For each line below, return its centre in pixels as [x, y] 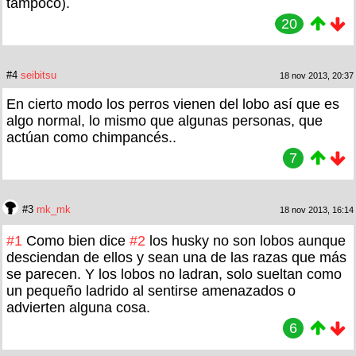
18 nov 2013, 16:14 [317, 209]
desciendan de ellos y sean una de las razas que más [176, 257]
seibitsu [39, 75]
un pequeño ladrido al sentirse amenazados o [151, 290]
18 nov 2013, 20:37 [317, 75]
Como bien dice [78, 240]
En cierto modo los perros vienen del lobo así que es [173, 104]
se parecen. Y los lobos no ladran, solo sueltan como [174, 274]
